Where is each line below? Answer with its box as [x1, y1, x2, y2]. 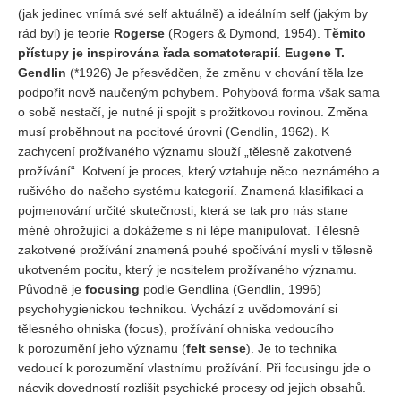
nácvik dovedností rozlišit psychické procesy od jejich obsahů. [18, 380, 366, 395]
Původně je [18, 282, 85, 296]
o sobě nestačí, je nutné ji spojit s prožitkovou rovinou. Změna [18, 105, 368, 119]
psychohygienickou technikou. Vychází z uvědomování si [18, 302, 337, 316]
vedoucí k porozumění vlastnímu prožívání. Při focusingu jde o [18, 361, 371, 375]
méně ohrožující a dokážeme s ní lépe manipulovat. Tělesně [18, 223, 360, 237]
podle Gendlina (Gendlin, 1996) [140, 282, 321, 296]
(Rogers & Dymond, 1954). [165, 26, 324, 40]
